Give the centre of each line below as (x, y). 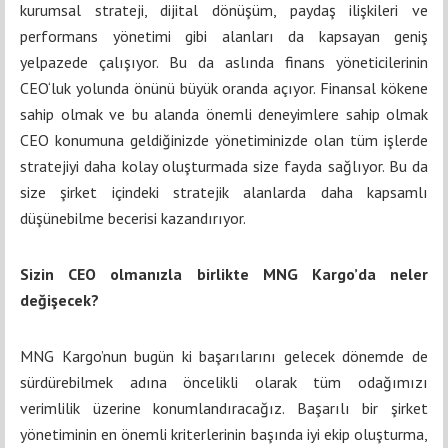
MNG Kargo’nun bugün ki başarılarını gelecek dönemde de (224, 355)
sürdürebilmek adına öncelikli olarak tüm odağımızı (224, 381)
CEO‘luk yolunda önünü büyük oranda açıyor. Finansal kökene (224, 87)
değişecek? (59, 299)
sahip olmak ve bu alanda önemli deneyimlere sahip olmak (224, 113)
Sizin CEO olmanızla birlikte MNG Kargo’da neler (224, 273)
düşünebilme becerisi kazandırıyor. (133, 217)
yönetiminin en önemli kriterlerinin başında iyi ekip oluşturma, (224, 433)
